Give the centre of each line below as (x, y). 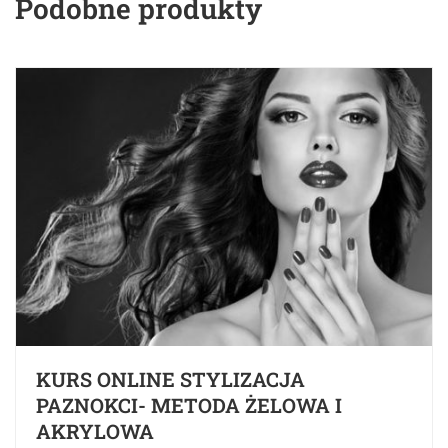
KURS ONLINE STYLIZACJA (170, 378)
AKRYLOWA (95, 430)
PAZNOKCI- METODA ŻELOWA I (189, 404)
